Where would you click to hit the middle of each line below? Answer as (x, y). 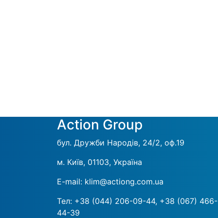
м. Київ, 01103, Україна (100, 162)
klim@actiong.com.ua (124, 182)
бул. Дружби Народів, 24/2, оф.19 (121, 143)
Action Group (100, 125)
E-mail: (71, 182)
